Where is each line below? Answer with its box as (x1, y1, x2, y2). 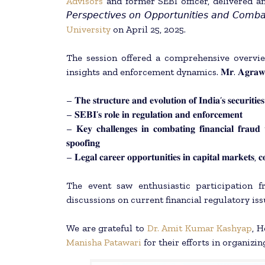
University (66, 24, 111, 35)
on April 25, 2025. (111, 24, 186, 35)
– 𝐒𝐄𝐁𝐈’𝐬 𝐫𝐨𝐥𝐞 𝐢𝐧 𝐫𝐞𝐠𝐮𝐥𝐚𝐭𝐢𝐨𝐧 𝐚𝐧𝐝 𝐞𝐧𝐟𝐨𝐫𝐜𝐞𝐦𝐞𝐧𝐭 (66, 109, 243, 121)
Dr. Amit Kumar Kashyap (147, 222, 253, 234)
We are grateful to (66, 222, 147, 234)
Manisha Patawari (66, 237, 141, 248)
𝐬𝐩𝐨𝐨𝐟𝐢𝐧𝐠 (66, 137, 100, 149)
